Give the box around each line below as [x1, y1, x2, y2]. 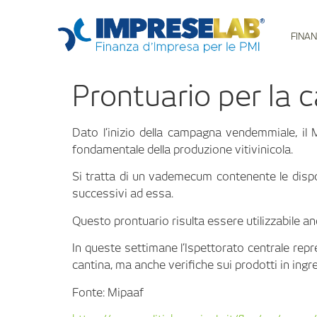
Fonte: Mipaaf [72, 285, 144, 299]
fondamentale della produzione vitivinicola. [72, 143, 293, 156]
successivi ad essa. [72, 187, 173, 201]
